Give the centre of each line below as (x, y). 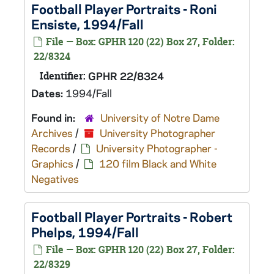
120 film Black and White (158, 163)
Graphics (52, 163)
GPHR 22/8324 (126, 76)
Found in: (54, 117)
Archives (52, 133)
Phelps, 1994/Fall (85, 232)
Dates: (48, 93)
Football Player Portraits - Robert (132, 217)
